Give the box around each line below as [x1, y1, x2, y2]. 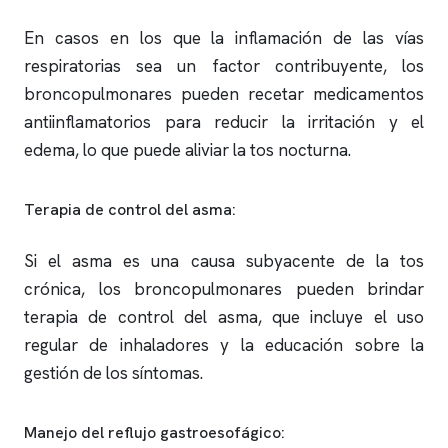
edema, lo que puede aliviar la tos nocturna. [24, 139, 351, 161]
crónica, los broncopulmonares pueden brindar [24, 278, 424, 300]
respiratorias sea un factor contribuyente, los [24, 55, 424, 77]
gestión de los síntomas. [24, 362, 203, 384]
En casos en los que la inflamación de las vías [24, 27, 424, 49]
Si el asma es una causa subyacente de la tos [24, 250, 424, 272]
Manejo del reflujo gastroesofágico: [24, 422, 285, 443]
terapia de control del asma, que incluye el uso [24, 306, 424, 328]
